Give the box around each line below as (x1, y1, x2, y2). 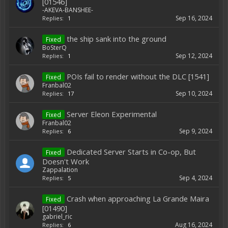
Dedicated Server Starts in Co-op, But (67, 147, 196, 157)
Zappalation (42, 165, 78, 174)
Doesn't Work (42, 156, 89, 166)
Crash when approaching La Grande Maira (67, 193, 209, 204)
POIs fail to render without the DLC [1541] (67, 71, 209, 81)
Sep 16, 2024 (176, 14, 212, 22)
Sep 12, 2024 (176, 51, 212, 60)
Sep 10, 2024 (176, 89, 212, 98)
